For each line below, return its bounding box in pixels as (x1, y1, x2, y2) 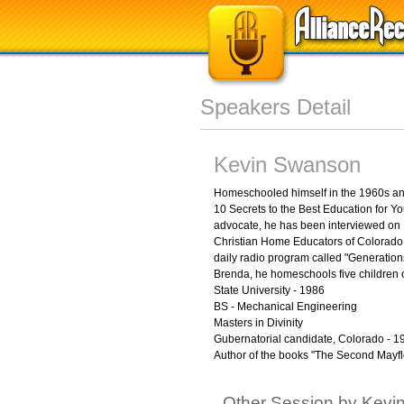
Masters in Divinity (214, 317, 303, 329)
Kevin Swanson (214, 152, 361, 177)
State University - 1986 (214, 284, 325, 297)
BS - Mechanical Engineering (214, 300, 357, 313)
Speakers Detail (200, 95, 351, 119)
